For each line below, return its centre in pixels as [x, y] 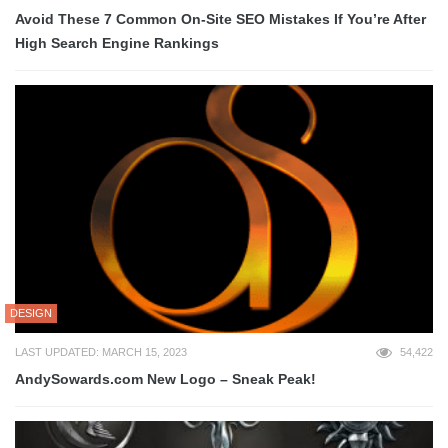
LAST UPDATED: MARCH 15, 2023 [101, 352]
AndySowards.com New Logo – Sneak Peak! [165, 379]
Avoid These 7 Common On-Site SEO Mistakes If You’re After [220, 19]
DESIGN [31, 313]
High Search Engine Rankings [117, 43]
